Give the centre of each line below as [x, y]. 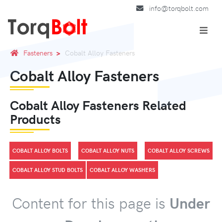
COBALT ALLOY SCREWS [179, 150]
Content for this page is [91, 202]
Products [35, 118]
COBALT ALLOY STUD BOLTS [48, 170]
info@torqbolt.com [179, 8]
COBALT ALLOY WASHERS [122, 170]
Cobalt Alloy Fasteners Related [98, 105]
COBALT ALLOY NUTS [108, 150]
